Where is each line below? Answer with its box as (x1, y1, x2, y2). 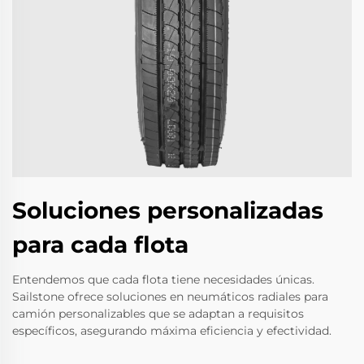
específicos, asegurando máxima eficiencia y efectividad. (12, 323, 331, 339)
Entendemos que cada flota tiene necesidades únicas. (12, 272, 314, 288)
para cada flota (12, 231, 188, 259)
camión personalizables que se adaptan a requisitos (12, 306, 304, 322)
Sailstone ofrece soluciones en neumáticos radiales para (12, 289, 328, 305)
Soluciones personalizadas (12, 197, 323, 225)
